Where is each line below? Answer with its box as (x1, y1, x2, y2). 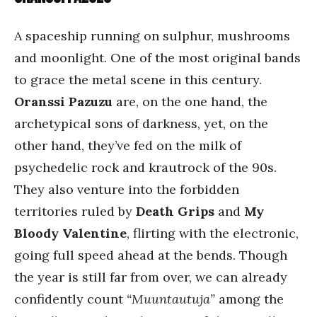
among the (215, 291, 284, 307)
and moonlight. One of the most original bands (14, 50, 301, 66)
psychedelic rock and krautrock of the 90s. (14, 159, 277, 175)
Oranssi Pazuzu (14, 93, 116, 110)
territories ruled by (14, 203, 136, 219)
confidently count (14, 291, 127, 307)
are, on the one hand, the (116, 93, 267, 110)
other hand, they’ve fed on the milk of (14, 137, 241, 154)
